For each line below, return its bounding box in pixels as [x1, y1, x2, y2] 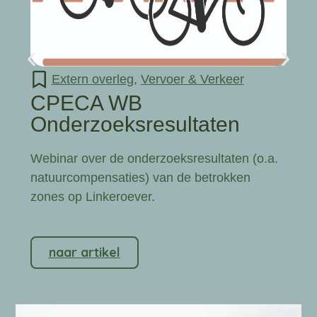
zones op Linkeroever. [30, 189, 155, 204]
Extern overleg [51, 71, 134, 86]
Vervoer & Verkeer [140, 71, 244, 86]
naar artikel [48, 243, 120, 260]
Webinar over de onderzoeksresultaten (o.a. [30, 151, 278, 166]
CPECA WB [30, 91, 142, 115]
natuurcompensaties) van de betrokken [30, 170, 250, 185]
